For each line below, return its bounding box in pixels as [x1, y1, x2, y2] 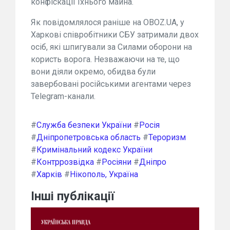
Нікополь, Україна [70, 169, 138, 179]
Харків [36, 169, 62, 179]
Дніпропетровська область [36, 132, 141, 142]
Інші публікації [31, 189, 114, 203]
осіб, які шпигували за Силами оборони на [31, 42, 192, 52]
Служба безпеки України [36, 120, 131, 130]
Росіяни [102, 157, 131, 167]
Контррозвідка [36, 157, 94, 167]
